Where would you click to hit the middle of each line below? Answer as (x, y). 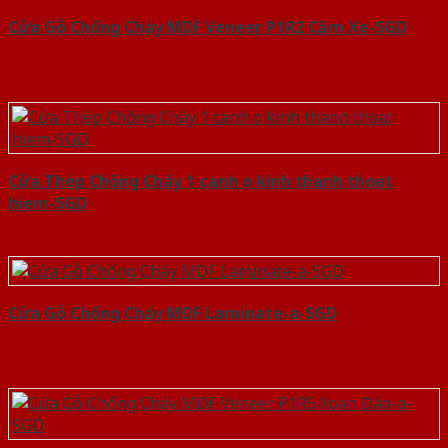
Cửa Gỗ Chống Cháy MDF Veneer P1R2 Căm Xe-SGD (207, 27)
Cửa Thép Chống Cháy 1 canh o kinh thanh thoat (200, 181)
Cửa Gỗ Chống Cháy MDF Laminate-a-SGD (172, 313)
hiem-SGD (47, 203)
